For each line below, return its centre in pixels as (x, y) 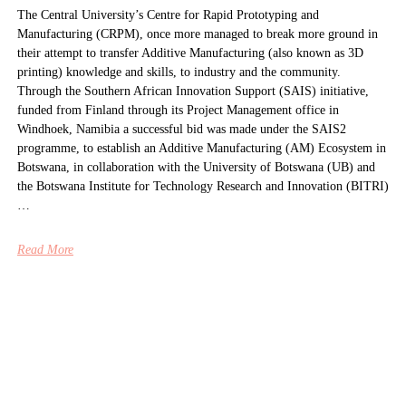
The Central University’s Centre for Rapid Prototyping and (168, 15)
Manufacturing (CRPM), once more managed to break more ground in (197, 34)
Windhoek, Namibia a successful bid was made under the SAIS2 (181, 130)
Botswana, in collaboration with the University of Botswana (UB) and (196, 168)
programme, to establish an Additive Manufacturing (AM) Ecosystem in (201, 149)
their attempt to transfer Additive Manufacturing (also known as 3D (190, 53)
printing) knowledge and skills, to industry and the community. (179, 72)
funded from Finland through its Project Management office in (178, 111)
